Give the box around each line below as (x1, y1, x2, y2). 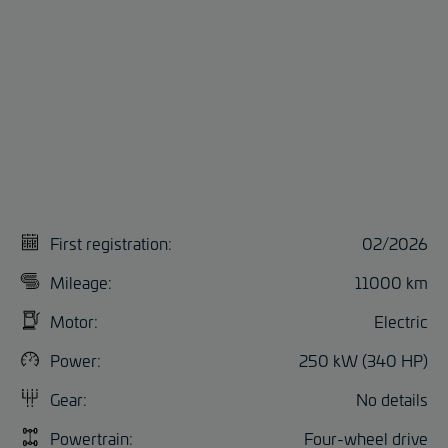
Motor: (50, 309, 98, 332)
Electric (374, 309, 428, 332)
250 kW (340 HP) (299, 348, 428, 371)
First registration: (50, 231, 172, 254)
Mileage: (50, 270, 112, 293)
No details (356, 387, 428, 410)
